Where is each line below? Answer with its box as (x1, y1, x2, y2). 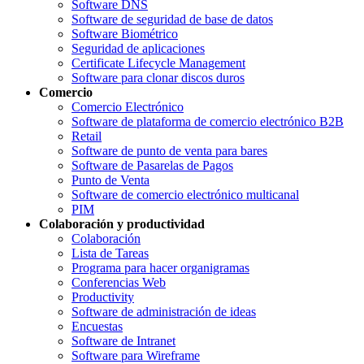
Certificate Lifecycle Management (71, 56, 245, 71)
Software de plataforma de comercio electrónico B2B (71, 115, 344, 129)
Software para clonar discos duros (71, 71, 245, 85)
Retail (71, 129, 102, 144)
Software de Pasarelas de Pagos (71, 158, 233, 173)
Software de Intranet (71, 334, 175, 349)
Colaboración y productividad (39, 217, 205, 232)
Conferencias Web (71, 275, 166, 290)
